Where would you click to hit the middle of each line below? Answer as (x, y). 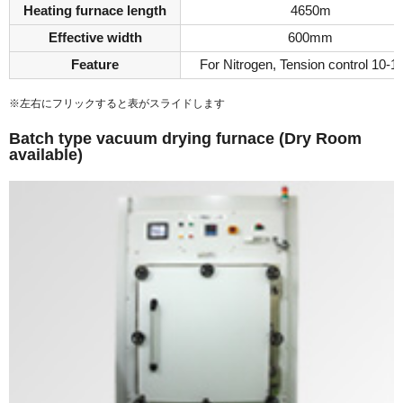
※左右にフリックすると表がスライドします (117, 104)
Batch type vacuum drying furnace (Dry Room (185, 139)
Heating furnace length (95, 11)
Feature (95, 65)
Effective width (95, 38)
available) (46, 155)
